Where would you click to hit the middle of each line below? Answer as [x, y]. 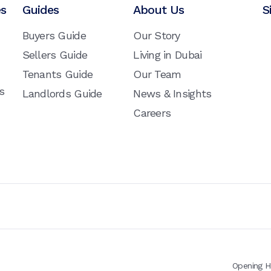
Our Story [157, 36]
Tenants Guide [57, 74]
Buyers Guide [54, 36]
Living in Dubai [168, 55]
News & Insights [172, 94]
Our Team [157, 74]
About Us [159, 10]
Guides [40, 10]
